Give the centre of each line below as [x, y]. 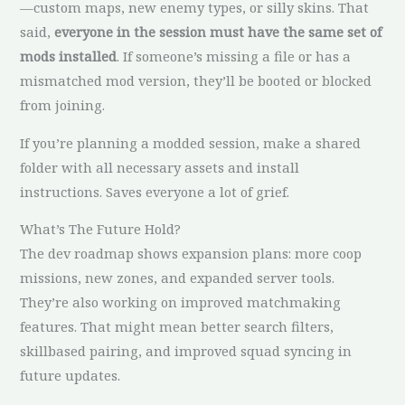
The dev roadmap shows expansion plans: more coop [191, 254]
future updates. [71, 376]
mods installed [69, 56]
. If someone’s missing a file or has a [234, 56]
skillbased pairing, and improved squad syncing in [186, 351]
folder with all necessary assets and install [160, 167]
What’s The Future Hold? [101, 229]
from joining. [63, 104]
